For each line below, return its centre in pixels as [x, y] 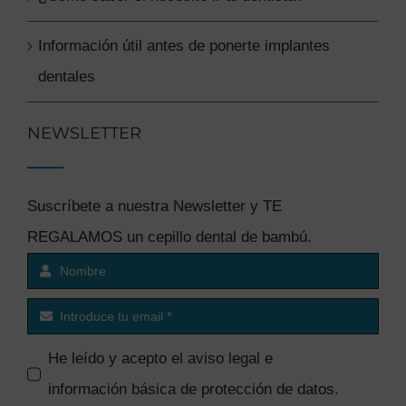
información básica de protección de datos [191, 390]
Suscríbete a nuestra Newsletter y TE [155, 207]
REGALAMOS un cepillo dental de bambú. [169, 237]
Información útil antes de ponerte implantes [184, 46]
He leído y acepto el [117, 359]
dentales [67, 77]
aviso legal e [230, 359]
